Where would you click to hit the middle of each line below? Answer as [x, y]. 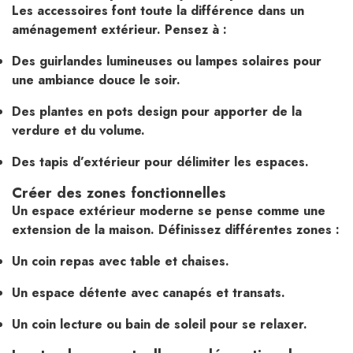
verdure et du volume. [78, 130]
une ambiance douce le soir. [96, 80]
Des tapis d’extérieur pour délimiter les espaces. [160, 162]
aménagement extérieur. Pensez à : [119, 29]
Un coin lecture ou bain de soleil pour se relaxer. [160, 324]
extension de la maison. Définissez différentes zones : [176, 229]
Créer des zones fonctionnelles [119, 192]
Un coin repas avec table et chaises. [121, 261]
